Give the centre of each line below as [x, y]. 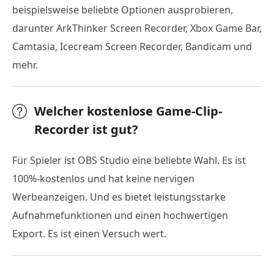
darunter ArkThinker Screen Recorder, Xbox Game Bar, [137, 28]
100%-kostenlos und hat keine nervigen [103, 178]
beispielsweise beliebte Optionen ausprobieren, [123, 9]
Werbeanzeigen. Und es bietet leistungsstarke [119, 197]
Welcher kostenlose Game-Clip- [128, 111]
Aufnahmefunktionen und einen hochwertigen [120, 215]
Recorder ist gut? [86, 129]
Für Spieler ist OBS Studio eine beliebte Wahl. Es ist [129, 160]
